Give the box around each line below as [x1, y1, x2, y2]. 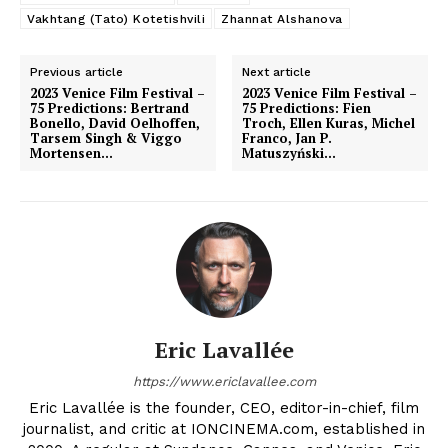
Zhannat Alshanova [221, 11, 343, 26]
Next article [242, 64, 312, 79]
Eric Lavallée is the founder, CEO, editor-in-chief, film [29, 398, 419, 417]
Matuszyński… [242, 143, 337, 162]
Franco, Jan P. [242, 128, 333, 147]
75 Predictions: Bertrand [30, 98, 189, 117]
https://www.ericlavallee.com [132, 373, 316, 389]
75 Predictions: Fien [242, 98, 372, 117]
